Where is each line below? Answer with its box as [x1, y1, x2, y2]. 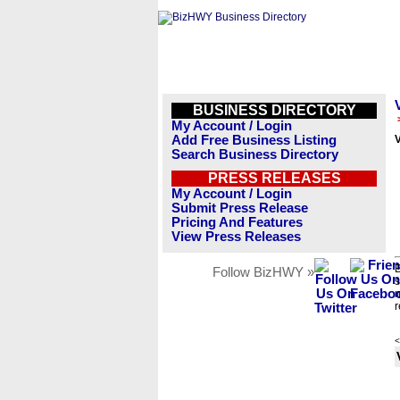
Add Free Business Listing [171, 133, 337, 147]
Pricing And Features [171, 215, 303, 229]
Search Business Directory [171, 147, 338, 162]
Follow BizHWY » [212, 265, 314, 279]
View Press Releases [171, 229, 301, 244]
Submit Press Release [171, 201, 308, 215]
